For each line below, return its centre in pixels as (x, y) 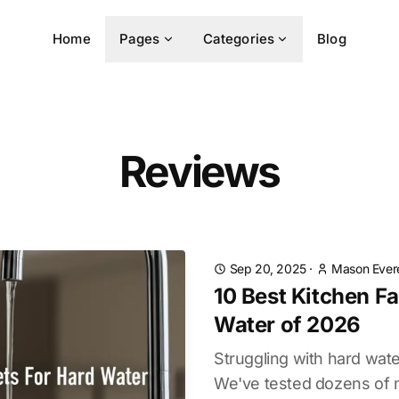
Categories (239, 39)
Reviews (199, 171)
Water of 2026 (287, 325)
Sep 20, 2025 (268, 269)
